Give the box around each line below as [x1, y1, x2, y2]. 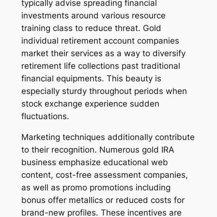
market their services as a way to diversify [21, 48, 186, 58]
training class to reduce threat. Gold [21, 23, 161, 33]
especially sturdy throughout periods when [21, 86, 187, 96]
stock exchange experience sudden [21, 98, 159, 108]
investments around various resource [21, 10, 166, 20]
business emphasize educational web [21, 157, 168, 167]
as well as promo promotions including [21, 182, 170, 192]
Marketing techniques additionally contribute [21, 132, 195, 142]
